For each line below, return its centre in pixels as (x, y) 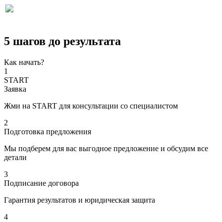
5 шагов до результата (62, 41)
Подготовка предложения (48, 131)
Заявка (15, 89)
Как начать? (24, 62)
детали (15, 157)
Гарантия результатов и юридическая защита (80, 200)
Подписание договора (41, 183)
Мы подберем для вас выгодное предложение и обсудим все (106, 148)
